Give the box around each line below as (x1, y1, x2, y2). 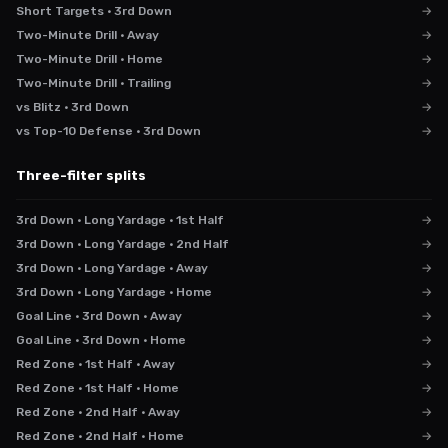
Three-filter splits (16, 168, 146, 183)
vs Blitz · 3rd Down (16, 100, 129, 114)
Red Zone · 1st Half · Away (16, 357, 175, 371)
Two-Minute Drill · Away (16, 28, 159, 42)
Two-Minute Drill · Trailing (16, 76, 171, 90)
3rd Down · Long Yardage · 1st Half (16, 213, 224, 227)
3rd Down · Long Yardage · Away (16, 261, 208, 275)
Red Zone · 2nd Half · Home (16, 429, 184, 443)
